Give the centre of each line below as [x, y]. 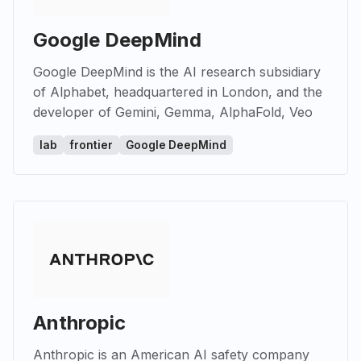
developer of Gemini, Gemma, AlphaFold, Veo [173, 112]
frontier [91, 145]
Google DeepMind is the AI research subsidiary [177, 71]
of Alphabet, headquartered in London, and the [178, 91]
